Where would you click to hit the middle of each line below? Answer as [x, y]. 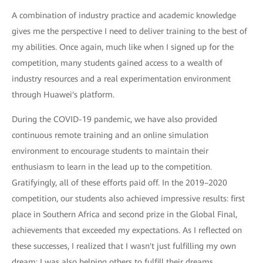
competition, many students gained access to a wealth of [117, 63]
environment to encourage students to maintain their [110, 151]
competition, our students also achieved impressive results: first [128, 199]
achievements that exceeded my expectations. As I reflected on [127, 230]
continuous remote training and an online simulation [110, 135]
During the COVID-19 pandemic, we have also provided [114, 119]
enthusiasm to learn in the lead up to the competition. [112, 167]
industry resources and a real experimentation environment [121, 79]
